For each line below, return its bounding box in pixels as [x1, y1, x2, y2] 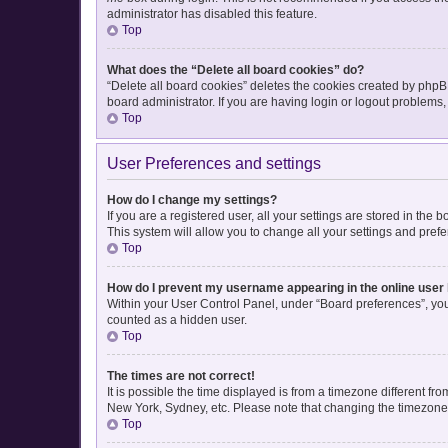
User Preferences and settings [107, 154, 321, 172]
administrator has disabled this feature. [107, 6, 317, 21]
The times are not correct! [107, 368, 255, 383]
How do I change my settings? [107, 192, 277, 207]
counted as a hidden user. [107, 312, 247, 327]
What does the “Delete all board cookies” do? [107, 62, 364, 77]
